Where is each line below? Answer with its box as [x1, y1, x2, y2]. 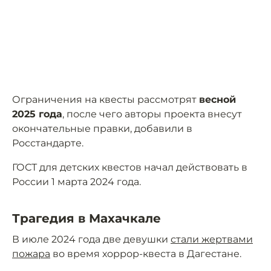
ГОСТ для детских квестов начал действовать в [12, 162, 247, 174]
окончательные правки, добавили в [12, 123, 192, 135]
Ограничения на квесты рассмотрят [12, 94, 199, 106]
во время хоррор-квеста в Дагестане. [50, 248, 241, 260]
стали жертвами [171, 233, 253, 246]
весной [199, 94, 236, 106]
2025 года [12, 108, 62, 120]
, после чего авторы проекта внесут [62, 108, 242, 120]
